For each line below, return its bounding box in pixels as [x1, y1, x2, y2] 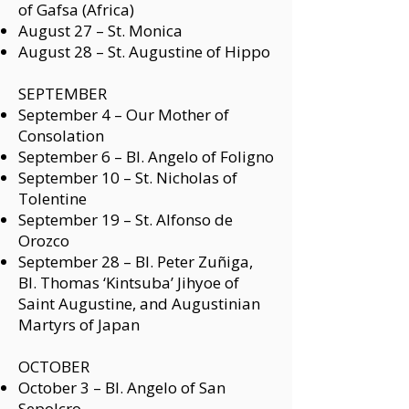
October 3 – [18, 377, 105, 398]
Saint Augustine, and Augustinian [18, 293, 260, 314]
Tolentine [18, 188, 87, 209]
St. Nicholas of [135, 167, 237, 188]
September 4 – [18, 104, 126, 125]
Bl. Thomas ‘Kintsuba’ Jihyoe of [18, 272, 239, 293]
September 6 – [18, 146, 126, 167]
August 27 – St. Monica [18, 20, 183, 41]
